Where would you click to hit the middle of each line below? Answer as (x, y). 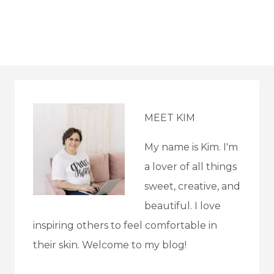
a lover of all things (191, 167)
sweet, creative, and (192, 187)
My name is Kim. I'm (191, 147)
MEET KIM (170, 118)
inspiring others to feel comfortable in (125, 226)
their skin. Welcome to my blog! (110, 245)
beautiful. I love (183, 206)
